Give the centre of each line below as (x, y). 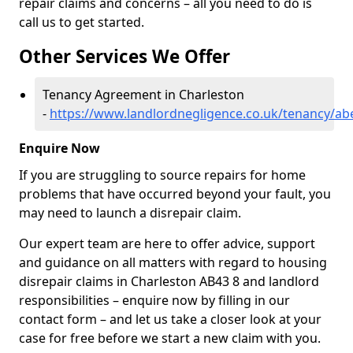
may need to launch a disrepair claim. (132, 213)
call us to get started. (82, 22)
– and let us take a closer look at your (211, 319)
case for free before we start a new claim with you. (170, 338)
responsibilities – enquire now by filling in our (154, 300)
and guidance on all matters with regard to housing (173, 262)
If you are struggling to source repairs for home (162, 175)
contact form (58, 319)
